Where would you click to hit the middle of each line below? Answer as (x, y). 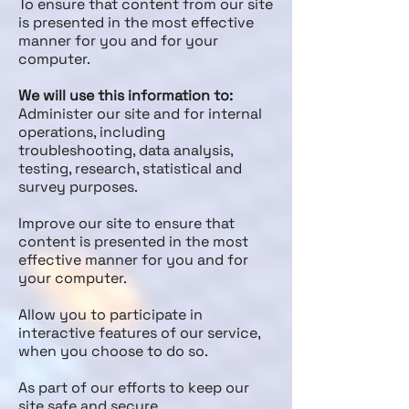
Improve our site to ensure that (126, 223)
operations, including (92, 132)
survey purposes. (78, 187)
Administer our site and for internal (140, 114)
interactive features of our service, (139, 333)
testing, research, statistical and (130, 168)
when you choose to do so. (113, 351)
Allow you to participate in (110, 315)
